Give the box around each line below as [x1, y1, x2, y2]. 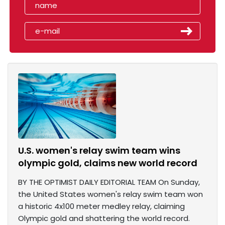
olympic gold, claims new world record [18, 157, 197, 170]
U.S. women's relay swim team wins [18, 144, 180, 157]
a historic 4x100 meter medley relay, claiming [18, 201, 185, 212]
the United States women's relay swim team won [18, 189, 203, 200]
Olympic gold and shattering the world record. [18, 213, 190, 224]
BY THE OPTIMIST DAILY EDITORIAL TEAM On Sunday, [18, 177, 200, 188]
